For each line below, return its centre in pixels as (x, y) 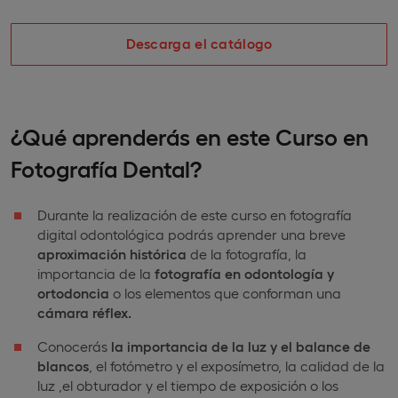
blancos (63, 366)
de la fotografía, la (247, 254)
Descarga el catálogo (199, 43)
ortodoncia (73, 293)
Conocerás (74, 346)
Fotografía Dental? (106, 167)
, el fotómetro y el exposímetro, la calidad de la (237, 366)
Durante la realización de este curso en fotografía (195, 215)
